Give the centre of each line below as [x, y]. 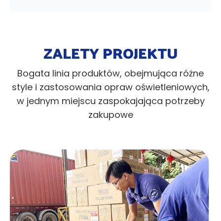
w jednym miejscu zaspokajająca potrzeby [110, 101]
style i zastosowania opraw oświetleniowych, [110, 87]
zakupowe [110, 115]
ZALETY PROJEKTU [110, 53]
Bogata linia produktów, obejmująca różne [110, 74]
